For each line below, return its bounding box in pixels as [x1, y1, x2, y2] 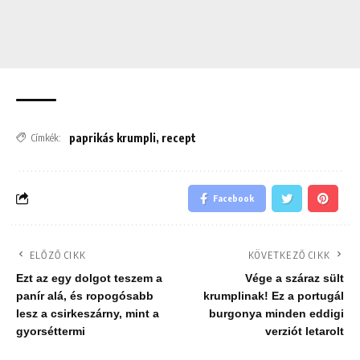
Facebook [213, 192, 254, 203]
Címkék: [31, 131, 61, 144]
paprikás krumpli [69, 130, 156, 145]
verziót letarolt [265, 325, 344, 337]
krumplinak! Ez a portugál [203, 289, 344, 302]
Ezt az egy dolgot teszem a [16, 272, 162, 284]
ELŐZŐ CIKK [30, 248, 86, 261]
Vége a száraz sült [245, 272, 344, 284]
